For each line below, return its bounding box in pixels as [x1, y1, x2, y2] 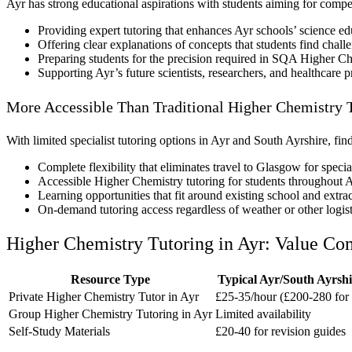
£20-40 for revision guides [215, 324, 346, 339]
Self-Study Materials [9, 324, 110, 339]
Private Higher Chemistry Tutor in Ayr [9, 290, 199, 304]
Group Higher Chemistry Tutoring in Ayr [9, 307, 212, 321]
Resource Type [71, 273, 150, 287]
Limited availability [215, 307, 311, 321]
